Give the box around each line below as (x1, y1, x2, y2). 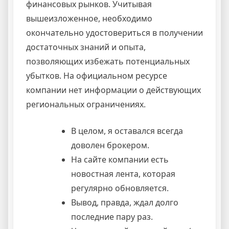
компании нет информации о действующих (26, 84, 201, 96)
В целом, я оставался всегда (71, 125, 183, 136)
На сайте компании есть (71, 153, 169, 165)
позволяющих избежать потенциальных (26, 55, 190, 67)
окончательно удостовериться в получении (26, 27, 203, 38)
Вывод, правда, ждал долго (71, 196, 178, 208)
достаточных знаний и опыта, (26, 41, 146, 53)
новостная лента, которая (71, 168, 175, 179)
